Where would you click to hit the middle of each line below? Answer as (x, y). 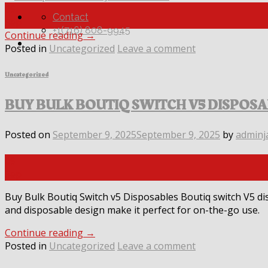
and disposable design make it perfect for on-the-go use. (132, 210)
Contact (71, 17)
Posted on (29, 135)
